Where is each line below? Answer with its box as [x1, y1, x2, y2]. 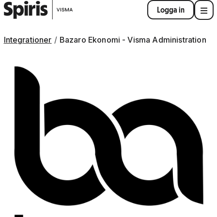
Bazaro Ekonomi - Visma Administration [59, 34, 206, 45]
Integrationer [3, 34, 52, 45]
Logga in [156, 5, 185, 15]
